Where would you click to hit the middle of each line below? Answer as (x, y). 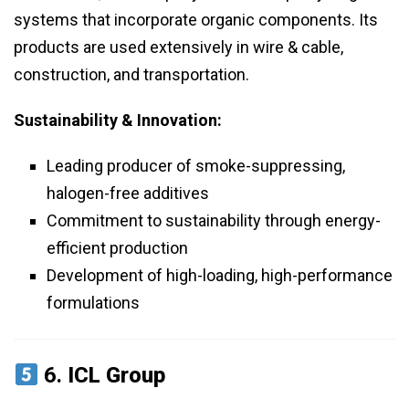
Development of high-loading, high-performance (220, 276)
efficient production (117, 248)
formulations (93, 303)
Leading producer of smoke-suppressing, (196, 166)
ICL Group (117, 376)
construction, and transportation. (131, 75)
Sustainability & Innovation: (118, 121)
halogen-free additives (128, 194)
